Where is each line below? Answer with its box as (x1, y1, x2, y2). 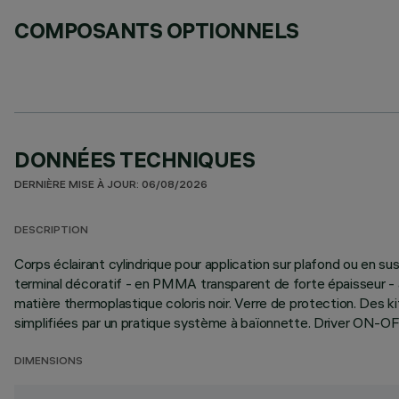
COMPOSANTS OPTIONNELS (14, 17, 299, 44)
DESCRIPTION (14, 225, 88, 237)
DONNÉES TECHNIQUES (14, 146, 256, 173)
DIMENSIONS (14, 356, 83, 368)
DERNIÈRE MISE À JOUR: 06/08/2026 (14, 180, 208, 191)
